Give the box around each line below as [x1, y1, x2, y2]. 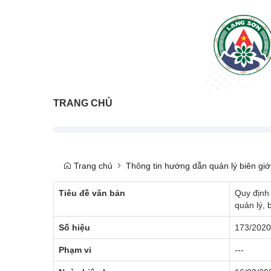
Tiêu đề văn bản [59, 188, 125, 198]
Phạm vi [59, 244, 91, 255]
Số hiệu [59, 222, 90, 232]
